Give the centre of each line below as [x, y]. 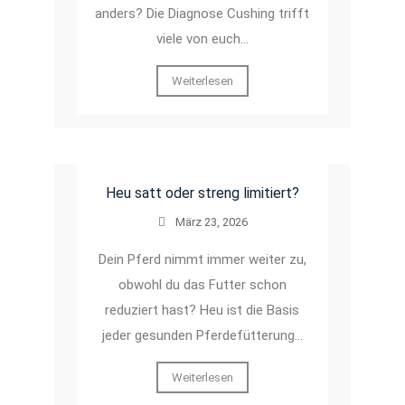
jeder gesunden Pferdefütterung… [202, 335]
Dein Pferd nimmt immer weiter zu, [202, 259]
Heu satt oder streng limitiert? [202, 193]
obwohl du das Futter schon [202, 284]
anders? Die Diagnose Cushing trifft [202, 13]
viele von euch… [202, 38]
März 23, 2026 [211, 221]
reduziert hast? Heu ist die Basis [202, 310]
